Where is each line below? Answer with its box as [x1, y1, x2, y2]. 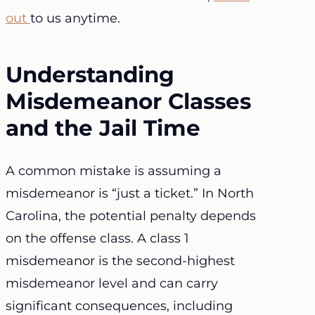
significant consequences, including [6, 297, 233, 314]
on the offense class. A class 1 [6, 230, 189, 246]
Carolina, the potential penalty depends [6, 207, 256, 224]
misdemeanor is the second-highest [6, 252, 235, 269]
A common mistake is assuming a [6, 162, 221, 179]
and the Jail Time [6, 115, 200, 141]
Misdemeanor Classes [6, 88, 251, 115]
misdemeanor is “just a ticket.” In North [6, 185, 254, 201]
